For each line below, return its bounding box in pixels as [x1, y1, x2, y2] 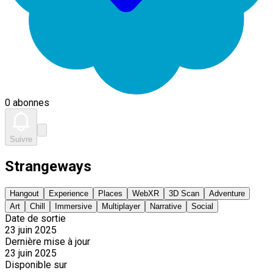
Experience [49, 188, 88, 198]
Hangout [10, 188, 39, 198]
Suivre [10, 135, 32, 144]
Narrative [150, 201, 182, 211]
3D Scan [169, 188, 199, 198]
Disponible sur [5, 258, 67, 271]
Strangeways [5, 157, 91, 175]
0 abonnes [5, 97, 49, 108]
